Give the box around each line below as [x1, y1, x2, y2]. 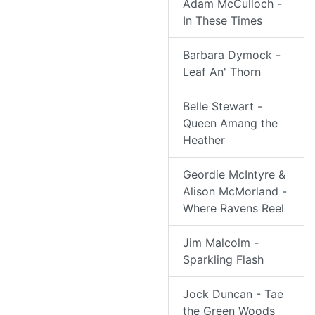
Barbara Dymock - [183, 48, 281, 63]
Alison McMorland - [183, 184, 287, 199]
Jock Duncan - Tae [183, 287, 283, 302]
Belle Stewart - [183, 99, 262, 114]
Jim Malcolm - [183, 236, 259, 250]
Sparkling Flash [183, 252, 264, 267]
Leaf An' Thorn [183, 65, 261, 79]
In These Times [183, 13, 262, 28]
